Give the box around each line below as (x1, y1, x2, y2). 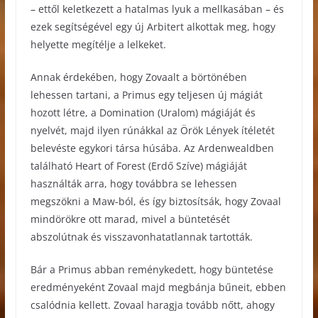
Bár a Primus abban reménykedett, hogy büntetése (30, 262, 273, 276)
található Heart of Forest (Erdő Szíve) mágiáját (30, 158, 247, 172)
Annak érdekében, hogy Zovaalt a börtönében (30, 70, 247, 84)
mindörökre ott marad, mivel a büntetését (30, 212, 230, 226)
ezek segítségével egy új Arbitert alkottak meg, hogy (30, 19, 275, 33)
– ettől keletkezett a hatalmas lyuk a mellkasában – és (30, 1, 284, 16)
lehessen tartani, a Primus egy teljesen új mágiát (30, 87, 263, 102)
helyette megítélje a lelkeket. (30, 37, 166, 51)
